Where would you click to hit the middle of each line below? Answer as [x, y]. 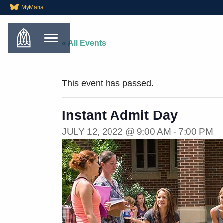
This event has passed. [108, 83]
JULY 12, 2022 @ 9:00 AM [116, 132]
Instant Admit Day [120, 115]
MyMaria [33, 7]
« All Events [84, 43]
